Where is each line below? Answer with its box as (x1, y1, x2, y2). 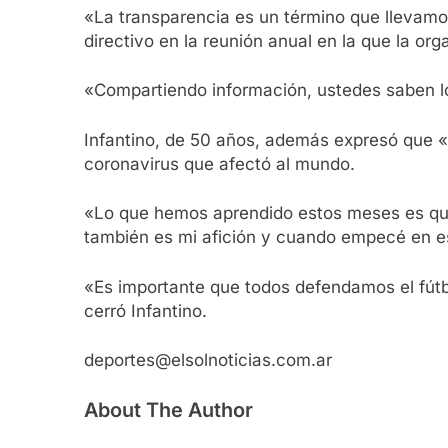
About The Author (84, 397, 253, 422)
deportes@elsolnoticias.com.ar (84, 350, 332, 371)
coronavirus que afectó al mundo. (84, 153, 355, 174)
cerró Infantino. (84, 300, 207, 321)
